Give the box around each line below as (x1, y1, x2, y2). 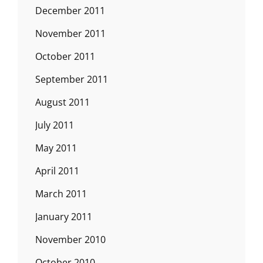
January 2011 (35, 210, 92, 223)
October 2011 (35, 49, 95, 63)
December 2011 (35, 4, 105, 17)
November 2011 (35, 26, 106, 40)
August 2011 (35, 95, 90, 109)
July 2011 (35, 118, 74, 131)
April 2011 (35, 164, 79, 177)
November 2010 (35, 232, 106, 246)
